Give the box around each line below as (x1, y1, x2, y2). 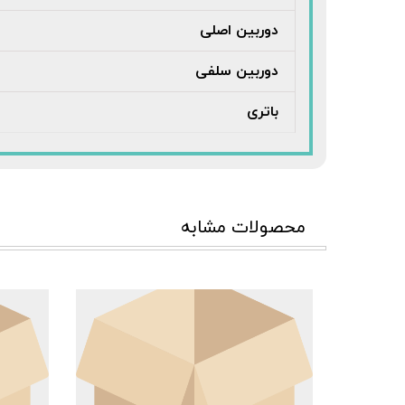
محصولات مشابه (181, 214, 306, 240)
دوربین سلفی (195, 61, 278, 82)
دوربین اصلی (200, 21, 278, 42)
